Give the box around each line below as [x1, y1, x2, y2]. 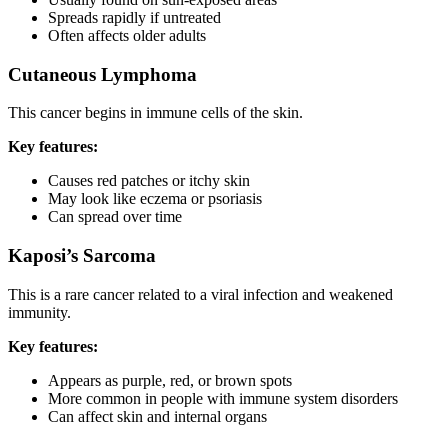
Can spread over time [48, 208, 182, 226]
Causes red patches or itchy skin [48, 172, 250, 190]
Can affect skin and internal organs [48, 407, 267, 425]
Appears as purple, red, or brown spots [48, 371, 292, 389]
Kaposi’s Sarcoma [8, 244, 156, 266]
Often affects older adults [48, 26, 206, 44]
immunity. [8, 303, 71, 321]
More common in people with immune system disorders [48, 389, 398, 407]
